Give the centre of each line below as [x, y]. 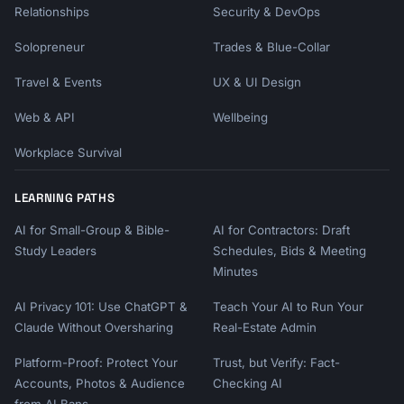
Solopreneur [50, 46]
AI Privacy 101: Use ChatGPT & [101, 306]
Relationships [52, 11]
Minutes [235, 271]
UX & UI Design [257, 82]
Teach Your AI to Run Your [288, 306]
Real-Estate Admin [265, 327]
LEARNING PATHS [65, 197]
